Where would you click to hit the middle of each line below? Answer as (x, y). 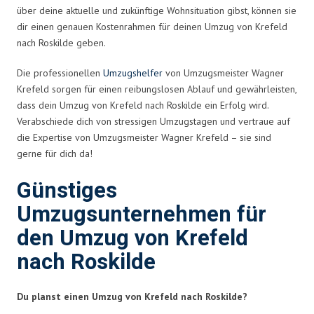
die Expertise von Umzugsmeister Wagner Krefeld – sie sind (144, 137)
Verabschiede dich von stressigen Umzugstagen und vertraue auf (153, 121)
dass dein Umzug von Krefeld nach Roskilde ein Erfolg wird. (143, 105)
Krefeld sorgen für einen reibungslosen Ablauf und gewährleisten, (157, 89)
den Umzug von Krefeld (132, 238)
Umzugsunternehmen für (142, 214)
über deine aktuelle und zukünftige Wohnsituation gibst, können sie (157, 10)
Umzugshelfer (133, 73)
